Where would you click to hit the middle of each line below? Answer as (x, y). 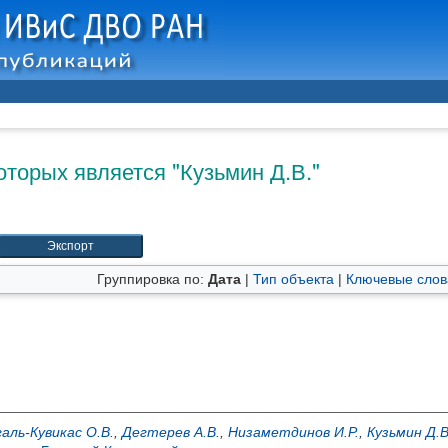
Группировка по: (152, 279)
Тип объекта (293, 279)
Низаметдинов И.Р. (293, 432)
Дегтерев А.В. (171, 432)
